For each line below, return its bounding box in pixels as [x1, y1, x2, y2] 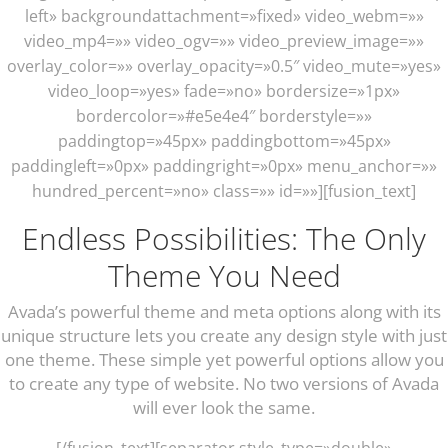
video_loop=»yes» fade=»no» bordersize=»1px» [48, 79, 400, 102]
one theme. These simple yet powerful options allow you [4, 347, 444, 371]
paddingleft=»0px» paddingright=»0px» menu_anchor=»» [11, 154, 437, 177]
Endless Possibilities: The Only [22, 217, 426, 259]
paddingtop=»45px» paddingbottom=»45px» [57, 129, 391, 152]
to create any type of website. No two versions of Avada [9, 371, 439, 395]
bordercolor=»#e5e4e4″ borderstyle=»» [76, 104, 372, 127]
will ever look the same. [133, 395, 315, 419]
